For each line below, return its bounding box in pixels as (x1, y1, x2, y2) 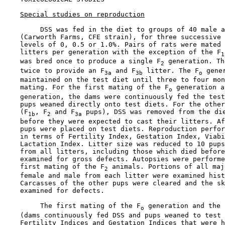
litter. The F (143, 66, 199, 74)
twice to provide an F (4, 66, 104, 74)
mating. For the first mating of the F (4, 83, 169, 91)
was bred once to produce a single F (4, 57, 161, 65)
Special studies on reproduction (20, 10, 145, 18)
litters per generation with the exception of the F (4, 48, 221, 56)
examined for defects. (4, 187, 104, 195)
